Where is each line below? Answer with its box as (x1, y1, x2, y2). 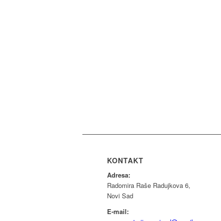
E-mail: (107, 207, 129, 217)
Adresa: (107, 170, 130, 180)
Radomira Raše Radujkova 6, (107, 181, 190, 190)
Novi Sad (107, 191, 133, 201)
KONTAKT (107, 155, 144, 166)
